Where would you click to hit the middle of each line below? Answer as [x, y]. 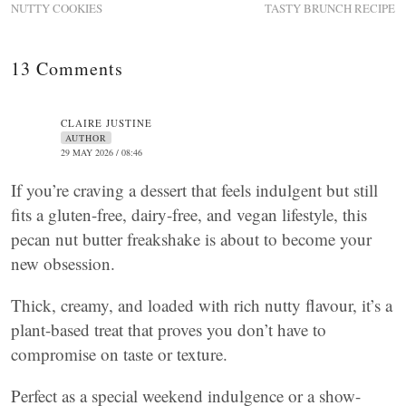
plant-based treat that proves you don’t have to [169, 329]
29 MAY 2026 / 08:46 [101, 152]
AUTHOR [86, 138]
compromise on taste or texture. [119, 354]
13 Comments [67, 68]
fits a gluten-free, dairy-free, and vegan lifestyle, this [189, 214]
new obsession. [63, 263]
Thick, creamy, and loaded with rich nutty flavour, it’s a [202, 305]
